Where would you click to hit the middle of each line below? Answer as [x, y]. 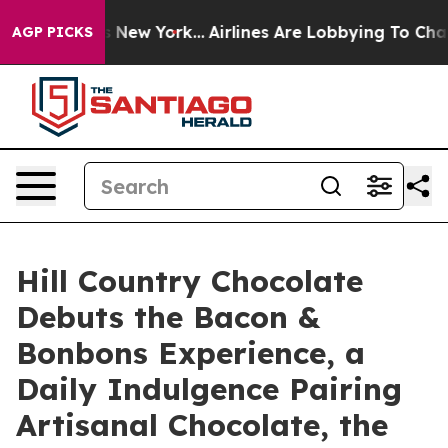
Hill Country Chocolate [189, 281]
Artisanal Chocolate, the [202, 425]
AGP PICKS [52, 32]
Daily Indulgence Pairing [209, 389]
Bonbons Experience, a [190, 353]
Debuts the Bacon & [168, 317]
